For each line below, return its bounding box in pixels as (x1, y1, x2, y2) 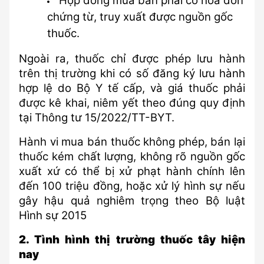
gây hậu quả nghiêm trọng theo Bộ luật (19, 194, 245, 207)
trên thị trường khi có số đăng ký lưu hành (19, 67, 245, 80)
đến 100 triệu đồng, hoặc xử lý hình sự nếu (19, 179, 245, 193)
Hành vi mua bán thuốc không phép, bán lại (19, 135, 245, 148)
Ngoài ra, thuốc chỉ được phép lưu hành (19, 52, 245, 65)
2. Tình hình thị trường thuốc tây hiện (19, 233, 245, 246)
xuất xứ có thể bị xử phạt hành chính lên (19, 164, 245, 178)
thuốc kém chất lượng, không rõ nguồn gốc (19, 150, 245, 163)
